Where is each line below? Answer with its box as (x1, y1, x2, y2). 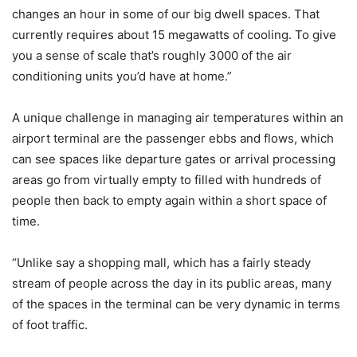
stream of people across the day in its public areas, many (12, 275, 331, 291)
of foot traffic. (12, 316, 88, 332)
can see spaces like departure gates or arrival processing (12, 151, 335, 167)
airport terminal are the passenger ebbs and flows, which (12, 130, 334, 146)
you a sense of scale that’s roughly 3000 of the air (12, 47, 292, 63)
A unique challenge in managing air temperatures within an (12, 109, 343, 125)
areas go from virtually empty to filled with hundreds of (12, 171, 321, 187)
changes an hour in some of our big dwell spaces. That (12, 6, 320, 22)
